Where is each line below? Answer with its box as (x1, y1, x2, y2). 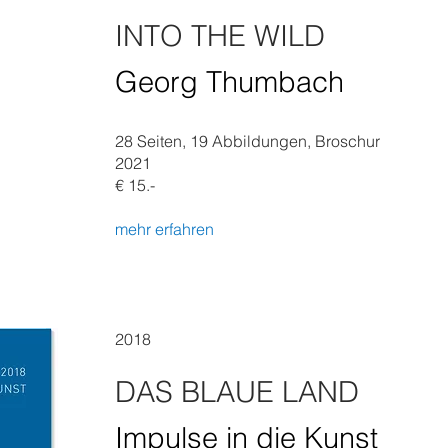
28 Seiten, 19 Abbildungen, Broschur (115, 131, 380, 151)
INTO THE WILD (115, 18, 325, 53)
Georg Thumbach (115, 64, 344, 99)
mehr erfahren (115, 219, 214, 239)
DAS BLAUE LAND (115, 374, 359, 409)
